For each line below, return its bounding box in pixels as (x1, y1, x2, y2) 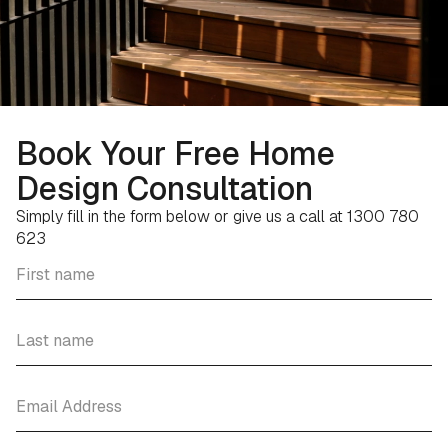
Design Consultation (16, 168, 313, 209)
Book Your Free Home (16, 133, 335, 174)
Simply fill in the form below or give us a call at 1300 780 (16, 206, 419, 227)
